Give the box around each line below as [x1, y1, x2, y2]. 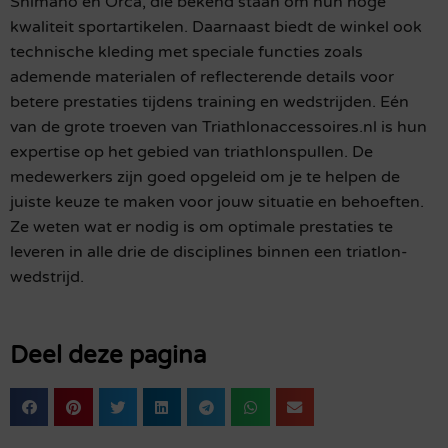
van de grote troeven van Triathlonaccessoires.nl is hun [10, 116, 427, 137]
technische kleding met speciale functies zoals [10, 41, 363, 62]
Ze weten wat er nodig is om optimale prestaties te [10, 216, 393, 237]
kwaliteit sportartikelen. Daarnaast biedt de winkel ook [10, 16, 422, 37]
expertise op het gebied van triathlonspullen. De [10, 141, 373, 162]
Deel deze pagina [10, 340, 206, 370]
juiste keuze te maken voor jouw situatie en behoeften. [10, 191, 424, 212]
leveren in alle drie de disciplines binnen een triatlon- [10, 241, 408, 262]
